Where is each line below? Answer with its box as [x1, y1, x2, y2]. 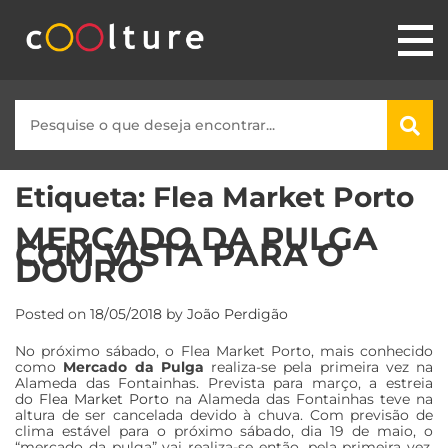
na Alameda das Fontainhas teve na [169, 389, 433, 408]
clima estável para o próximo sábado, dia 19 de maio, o [15, 421, 433, 440]
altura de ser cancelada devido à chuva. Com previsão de [15, 405, 433, 424]
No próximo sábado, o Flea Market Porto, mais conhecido [15, 341, 433, 360]
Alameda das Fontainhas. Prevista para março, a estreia [15, 373, 433, 392]
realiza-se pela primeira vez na [203, 357, 433, 376]
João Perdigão [187, 304, 288, 323]
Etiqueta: [15, 179, 153, 214]
